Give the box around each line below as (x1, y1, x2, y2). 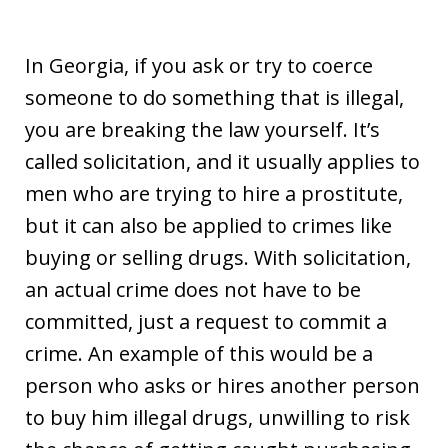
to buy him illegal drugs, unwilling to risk (25, 404, 410, 431)
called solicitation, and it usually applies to (25, 148, 420, 175)
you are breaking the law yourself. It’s (25, 116, 380, 143)
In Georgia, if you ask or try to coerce (25, 52, 373, 79)
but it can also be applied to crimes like (25, 212, 392, 239)
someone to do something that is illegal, (25, 84, 404, 111)
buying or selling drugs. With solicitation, (25, 244, 411, 271)
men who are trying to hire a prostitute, (25, 180, 403, 207)
